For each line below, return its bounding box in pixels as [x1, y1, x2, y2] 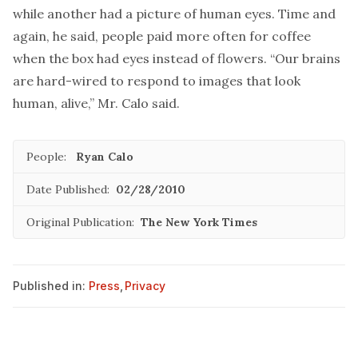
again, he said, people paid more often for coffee [13, 28, 311, 44]
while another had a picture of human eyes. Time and [13, 6, 336, 22]
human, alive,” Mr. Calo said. [13, 95, 180, 111]
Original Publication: [26, 215, 134, 229]
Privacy [125, 279, 165, 292]
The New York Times [141, 215, 257, 229]
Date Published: [26, 182, 109, 197]
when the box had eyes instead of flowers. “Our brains [13, 50, 340, 66]
